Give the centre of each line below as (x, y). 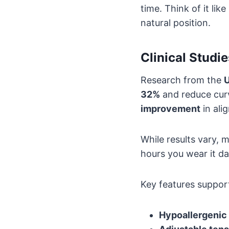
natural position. (176, 22)
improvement (170, 108)
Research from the (182, 80)
